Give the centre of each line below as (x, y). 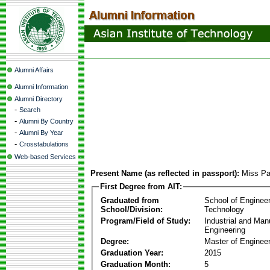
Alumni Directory (39, 99)
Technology (224, 209)
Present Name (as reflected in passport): (165, 173)
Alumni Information (41, 87)
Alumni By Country (46, 121)
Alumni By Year (41, 133)
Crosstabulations (44, 144)
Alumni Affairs (34, 70)
